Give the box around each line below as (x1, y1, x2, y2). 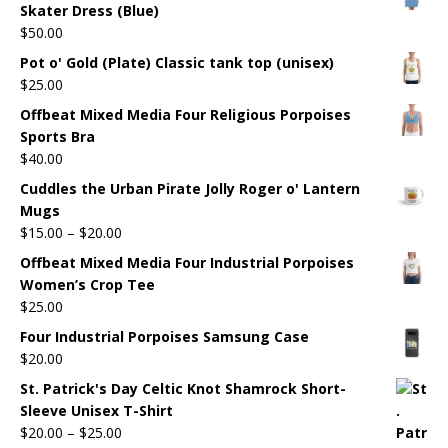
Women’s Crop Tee (20, 274, 155, 294)
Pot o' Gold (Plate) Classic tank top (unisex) (20, 52, 334, 72)
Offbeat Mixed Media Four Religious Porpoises (20, 104, 351, 124)
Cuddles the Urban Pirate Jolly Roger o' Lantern (20, 178, 360, 198)
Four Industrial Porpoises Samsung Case (20, 326, 309, 346)
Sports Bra (20, 126, 95, 146)
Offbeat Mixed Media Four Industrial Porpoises (20, 252, 354, 272)
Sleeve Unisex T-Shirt (20, 400, 173, 420)
